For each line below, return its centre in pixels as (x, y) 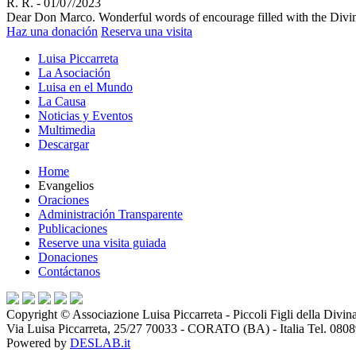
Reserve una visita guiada (102, 243)
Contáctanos (69, 272)
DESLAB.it (100, 343)
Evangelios (66, 186)
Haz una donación (52, 32)
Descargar (64, 145)
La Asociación (74, 73)
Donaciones (68, 257)
